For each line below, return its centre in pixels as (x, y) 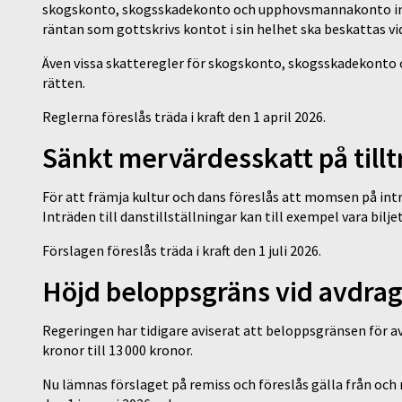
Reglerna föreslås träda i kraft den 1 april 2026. (185, 117)
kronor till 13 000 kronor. (120, 350)
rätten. (65, 83)
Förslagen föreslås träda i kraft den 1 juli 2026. (183, 250)
